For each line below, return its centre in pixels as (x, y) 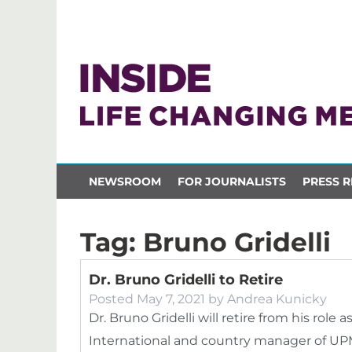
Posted (113, 299)
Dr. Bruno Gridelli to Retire (186, 280)
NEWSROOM (125, 181)
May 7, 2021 (171, 299)
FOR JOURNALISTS (231, 181)
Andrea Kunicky (277, 299)
